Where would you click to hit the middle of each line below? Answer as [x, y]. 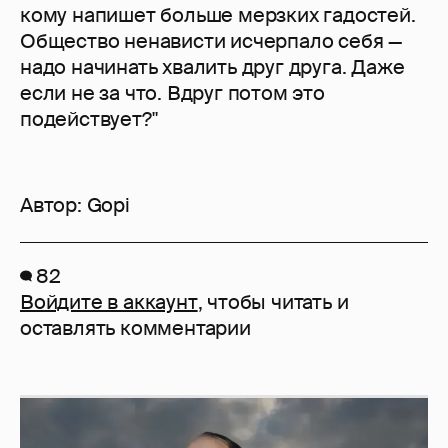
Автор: [53, 205]
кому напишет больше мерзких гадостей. [218, 15]
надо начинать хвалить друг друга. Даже [212, 67]
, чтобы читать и [273, 302]
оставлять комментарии [135, 328]
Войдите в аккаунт [109, 302]
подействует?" [89, 119]
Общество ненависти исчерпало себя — [211, 41]
